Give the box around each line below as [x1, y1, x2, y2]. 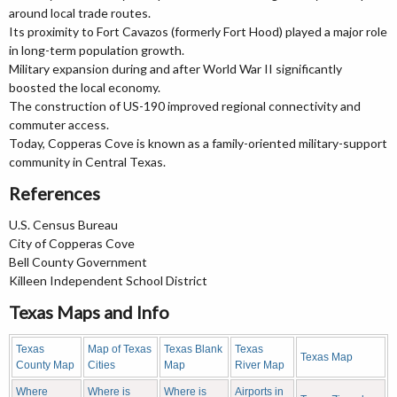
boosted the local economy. [9, 80, 160, 95]
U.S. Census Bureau [9, 217, 118, 232]
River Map [235, 359, 284, 371]
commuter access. [9, 117, 109, 132]
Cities [88, 359, 115, 371]
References [9, 183, 100, 204]
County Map [16, 359, 74, 371]
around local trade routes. [9, 5, 151, 20]
